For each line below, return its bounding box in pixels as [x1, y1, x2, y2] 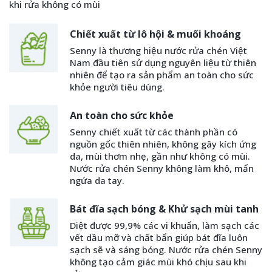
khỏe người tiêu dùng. [70, 81, 165, 93]
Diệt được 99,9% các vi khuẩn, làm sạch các [70, 219, 259, 232]
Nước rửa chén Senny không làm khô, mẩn [70, 162, 254, 175]
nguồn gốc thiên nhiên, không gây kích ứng [70, 138, 256, 151]
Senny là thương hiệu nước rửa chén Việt [70, 44, 247, 57]
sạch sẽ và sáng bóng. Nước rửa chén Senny [70, 243, 262, 256]
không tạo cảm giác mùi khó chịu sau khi [70, 256, 246, 268]
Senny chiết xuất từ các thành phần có [70, 126, 237, 138]
